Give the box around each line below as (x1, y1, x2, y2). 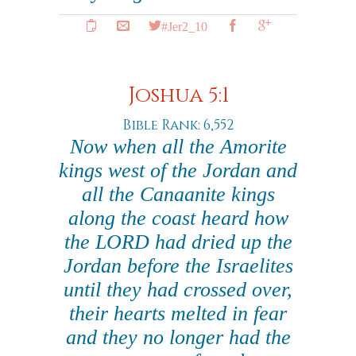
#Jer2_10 (161, 19, 207, 32)
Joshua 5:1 (127, 82, 229, 110)
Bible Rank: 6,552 (122, 116, 234, 134)
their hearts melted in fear (69, 302, 287, 325)
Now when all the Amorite (69, 135, 287, 158)
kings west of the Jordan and (59, 159, 297, 182)
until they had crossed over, (64, 278, 292, 301)
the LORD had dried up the (64, 230, 292, 253)
